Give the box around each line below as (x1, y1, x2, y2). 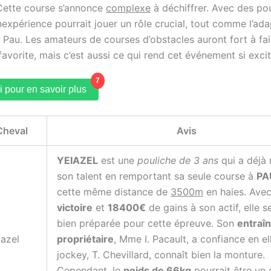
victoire (57, 201, 93, 214)
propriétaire (57, 233, 114, 246)
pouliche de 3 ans (137, 154, 218, 167)
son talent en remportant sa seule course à (57, 170, 256, 183)
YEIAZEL (57, 154, 98, 167)
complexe (106, 1, 151, 14)
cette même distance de (57, 186, 171, 198)
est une (98, 154, 137, 167)
